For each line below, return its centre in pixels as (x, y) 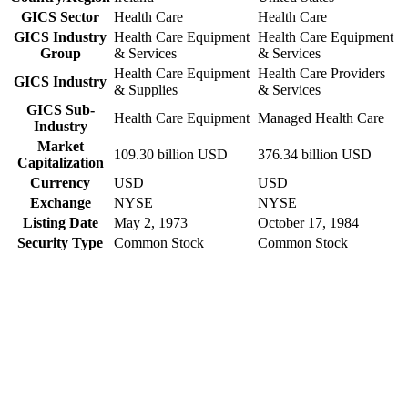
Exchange (60, 203)
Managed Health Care (321, 118)
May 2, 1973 (151, 223)
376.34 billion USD (315, 155)
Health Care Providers (321, 74)
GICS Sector (60, 17)
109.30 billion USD (171, 155)
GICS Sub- (60, 110)
